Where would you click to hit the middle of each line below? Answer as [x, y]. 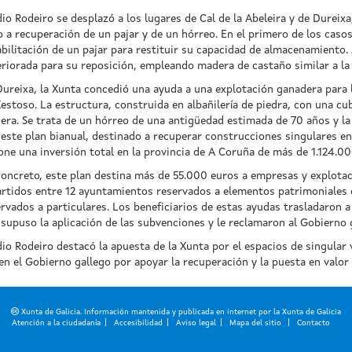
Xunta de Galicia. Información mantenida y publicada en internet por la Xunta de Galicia [180, 312]
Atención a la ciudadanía [56, 323]
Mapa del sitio [256, 323]
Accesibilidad [138, 323]
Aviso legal [196, 323]
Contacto [313, 323]
